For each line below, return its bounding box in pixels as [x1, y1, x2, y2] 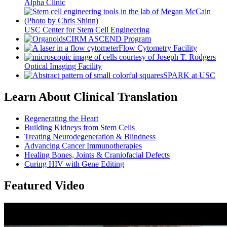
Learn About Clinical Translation [4, 90, 177, 104]
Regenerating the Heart [24, 114, 98, 123]
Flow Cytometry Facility [119, 44, 197, 53]
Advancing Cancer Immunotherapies [24, 141, 142, 150]
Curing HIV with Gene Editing [24, 160, 124, 169]
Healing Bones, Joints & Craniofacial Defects [24, 150, 170, 160]
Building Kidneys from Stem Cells [24, 123, 135, 132]
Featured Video [4, 179, 85, 193]
